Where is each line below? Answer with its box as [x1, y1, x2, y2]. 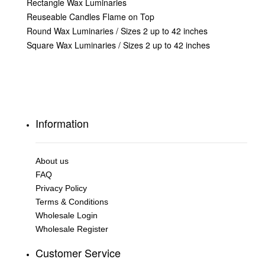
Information [35, 115, 89, 131]
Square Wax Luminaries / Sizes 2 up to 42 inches [27, 39, 210, 51]
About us [35, 156, 69, 166]
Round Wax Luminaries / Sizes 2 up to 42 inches [27, 25, 208, 37]
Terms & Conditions [35, 197, 108, 206]
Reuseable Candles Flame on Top [27, 11, 154, 22]
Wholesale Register [35, 224, 108, 234]
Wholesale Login [35, 211, 98, 220]
